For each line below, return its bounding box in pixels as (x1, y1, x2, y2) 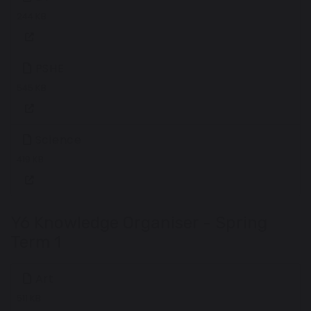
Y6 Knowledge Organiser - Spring (10, 212, 267, 233)
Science (31, 131, 82, 148)
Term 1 (10, 232, 61, 252)
